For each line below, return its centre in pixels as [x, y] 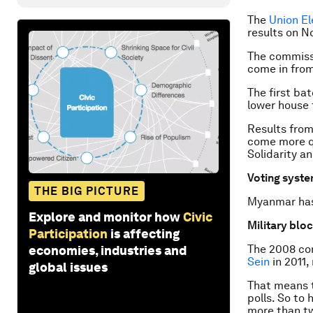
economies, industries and [108, 250]
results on [274, 32]
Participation [68, 233]
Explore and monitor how [104, 217]
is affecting [145, 233]
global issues [68, 267]
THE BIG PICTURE [87, 191]
